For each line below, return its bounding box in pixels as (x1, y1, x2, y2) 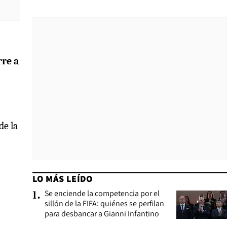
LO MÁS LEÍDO (32, 173, 93, 184)
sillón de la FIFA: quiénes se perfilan (45, 198, 164, 209)
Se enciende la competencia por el (45, 188, 160, 199)
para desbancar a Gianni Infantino (45, 208, 159, 219)
